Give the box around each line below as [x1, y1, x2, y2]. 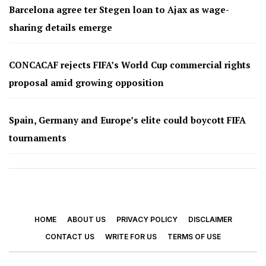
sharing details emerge [9, 21, 112, 33]
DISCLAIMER [188, 215, 232, 224]
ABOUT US [66, 215, 106, 224]
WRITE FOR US [105, 232, 157, 241]
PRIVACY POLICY [116, 215, 178, 224]
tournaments [9, 132, 66, 144]
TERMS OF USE [167, 232, 221, 241]
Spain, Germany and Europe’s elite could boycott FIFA [9, 114, 246, 126]
